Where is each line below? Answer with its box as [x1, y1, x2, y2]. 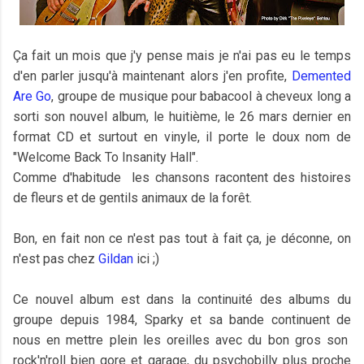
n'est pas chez [13, 251, 98, 266]
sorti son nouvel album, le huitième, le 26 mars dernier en [13, 109, 351, 124]
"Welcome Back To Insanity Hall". [13, 149, 198, 165]
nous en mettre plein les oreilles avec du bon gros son [13, 332, 351, 348]
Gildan [98, 251, 133, 266]
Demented [292, 68, 351, 84]
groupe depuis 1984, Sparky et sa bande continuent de [13, 312, 351, 327]
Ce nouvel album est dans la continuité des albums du [13, 292, 351, 307]
